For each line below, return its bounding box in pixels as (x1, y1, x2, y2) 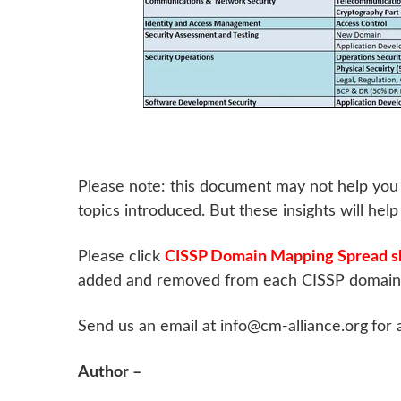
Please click (78, 248, 165, 265)
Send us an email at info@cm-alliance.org (78, 318, 368, 335)
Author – (78, 363, 141, 380)
